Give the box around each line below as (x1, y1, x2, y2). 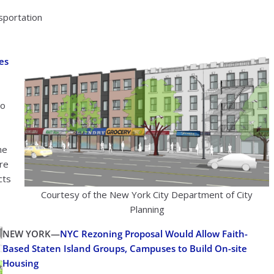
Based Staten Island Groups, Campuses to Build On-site (2, 242, 247, 254)
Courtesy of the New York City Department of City (41, 188, 253, 201)
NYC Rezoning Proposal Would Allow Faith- (60, 227, 248, 240)
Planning (129, 202, 165, 215)
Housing (2, 256, 39, 269)
